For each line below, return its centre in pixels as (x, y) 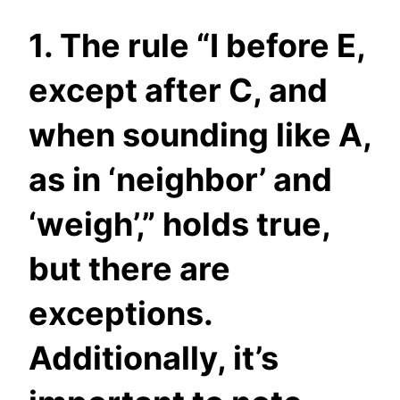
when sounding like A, (200, 135)
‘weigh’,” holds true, (179, 225)
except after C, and (178, 91)
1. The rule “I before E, (197, 46)
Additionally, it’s (154, 358)
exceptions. (121, 314)
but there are (129, 269)
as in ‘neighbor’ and (180, 180)
